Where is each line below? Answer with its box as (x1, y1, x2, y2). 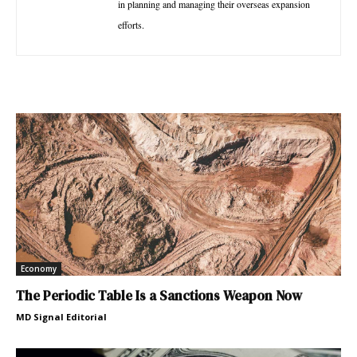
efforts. (118, 18, 144, 31)
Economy (21, 262, 57, 274)
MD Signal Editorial (16, 310, 107, 323)
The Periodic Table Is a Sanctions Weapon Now (16, 285, 302, 305)
